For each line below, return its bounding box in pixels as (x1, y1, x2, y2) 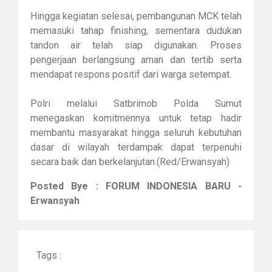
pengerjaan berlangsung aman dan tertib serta (30, 54, 242, 66)
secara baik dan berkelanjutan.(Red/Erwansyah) (30, 156, 229, 168)
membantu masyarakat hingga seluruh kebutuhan (30, 127, 242, 139)
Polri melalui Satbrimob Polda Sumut (30, 98, 242, 110)
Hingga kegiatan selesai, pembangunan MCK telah (30, 10, 242, 22)
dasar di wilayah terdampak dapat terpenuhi (30, 141, 242, 154)
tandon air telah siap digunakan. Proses (30, 39, 242, 52)
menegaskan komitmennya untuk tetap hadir (30, 112, 242, 124)
